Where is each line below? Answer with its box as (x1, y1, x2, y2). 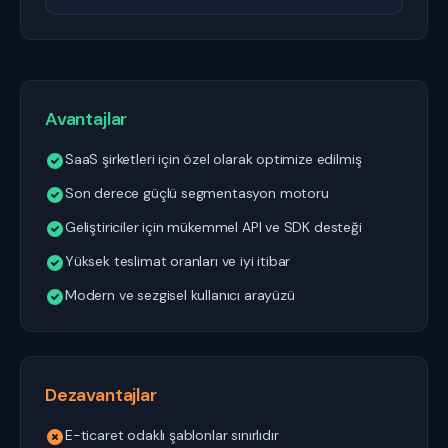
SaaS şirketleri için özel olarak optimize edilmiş (65, 150, 362, 168)
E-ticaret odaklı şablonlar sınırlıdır (65, 426, 279, 444)
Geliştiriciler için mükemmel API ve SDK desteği (65, 218, 362, 236)
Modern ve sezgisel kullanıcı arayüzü (65, 286, 295, 304)
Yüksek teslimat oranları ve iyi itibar (65, 252, 291, 270)
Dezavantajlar (45, 383, 157, 407)
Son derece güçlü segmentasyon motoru (65, 184, 329, 202)
